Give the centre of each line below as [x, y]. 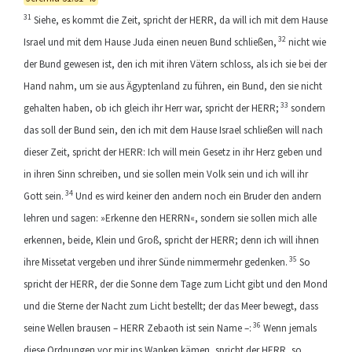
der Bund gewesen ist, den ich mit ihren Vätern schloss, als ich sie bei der [175, 64]
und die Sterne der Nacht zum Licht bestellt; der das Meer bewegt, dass [171, 306]
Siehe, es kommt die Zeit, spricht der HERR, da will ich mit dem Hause [180, 20]
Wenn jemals [289, 328]
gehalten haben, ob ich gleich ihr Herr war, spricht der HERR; [151, 108]
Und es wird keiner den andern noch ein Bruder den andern [197, 196]
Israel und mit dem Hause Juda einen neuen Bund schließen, [150, 42]
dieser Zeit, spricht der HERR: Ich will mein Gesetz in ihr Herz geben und [173, 152]
